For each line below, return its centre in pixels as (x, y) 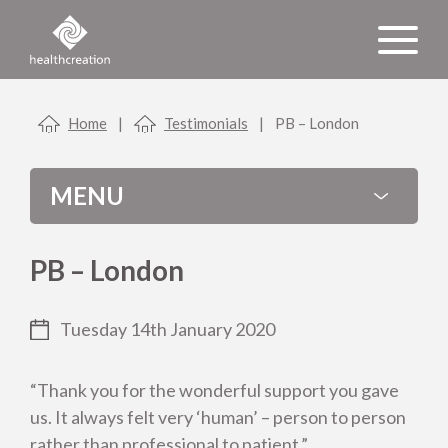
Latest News (118, 430)
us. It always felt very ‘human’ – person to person (218, 417)
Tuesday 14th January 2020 (167, 329)
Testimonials (206, 123)
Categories (96, 366)
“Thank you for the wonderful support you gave (214, 390)
